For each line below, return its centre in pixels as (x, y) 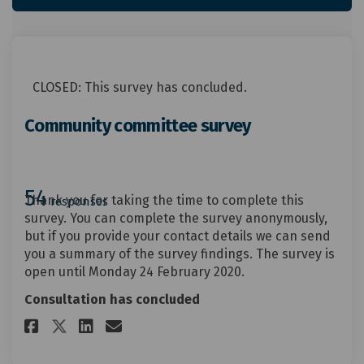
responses (78, 202)
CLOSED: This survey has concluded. (140, 87)
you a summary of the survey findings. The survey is (180, 254)
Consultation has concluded (112, 300)
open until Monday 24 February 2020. (134, 272)
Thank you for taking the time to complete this (164, 201)
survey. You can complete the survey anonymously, (176, 219)
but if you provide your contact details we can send (178, 236)
